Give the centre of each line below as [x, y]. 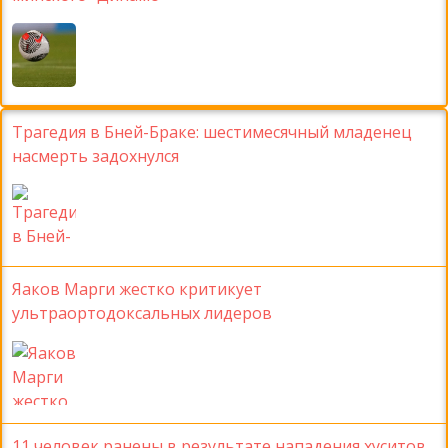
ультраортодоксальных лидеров [142, 313]
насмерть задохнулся [95, 156]
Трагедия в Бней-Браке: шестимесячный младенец [212, 132]
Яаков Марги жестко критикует [137, 289]
